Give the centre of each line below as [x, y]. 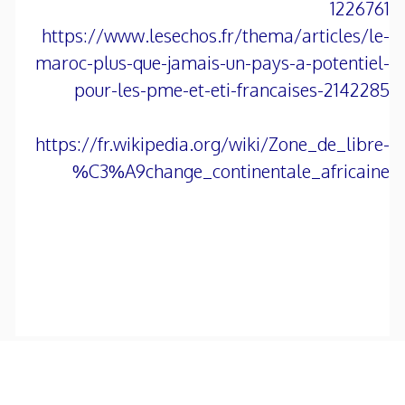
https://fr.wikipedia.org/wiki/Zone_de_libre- [212, 144]
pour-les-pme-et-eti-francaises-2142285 [232, 90]
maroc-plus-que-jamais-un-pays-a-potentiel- [212, 63]
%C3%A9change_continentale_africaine [231, 171]
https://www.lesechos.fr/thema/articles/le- [216, 36]
